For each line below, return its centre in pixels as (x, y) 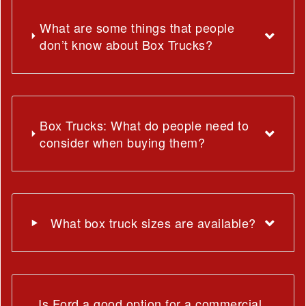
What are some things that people (137, 27)
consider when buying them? (123, 142)
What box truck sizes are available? (153, 222)
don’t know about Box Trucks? (126, 44)
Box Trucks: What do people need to (144, 125)
